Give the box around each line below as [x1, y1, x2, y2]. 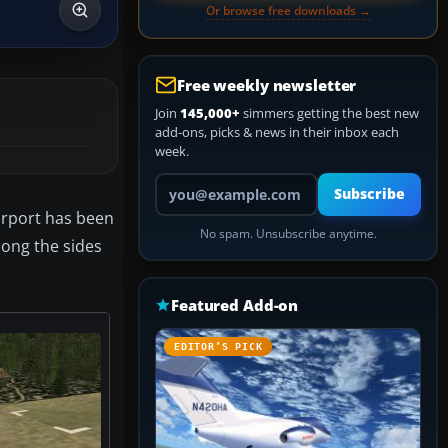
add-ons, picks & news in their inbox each [155, 123, 399, 141]
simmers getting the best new [240, 104, 419, 122]
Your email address [154, 172, 267, 190]
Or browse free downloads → [205, 2, 371, 19]
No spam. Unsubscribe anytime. [199, 226, 377, 241]
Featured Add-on [171, 295, 299, 315]
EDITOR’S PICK [174, 341, 263, 352]
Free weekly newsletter [177, 75, 357, 95]
